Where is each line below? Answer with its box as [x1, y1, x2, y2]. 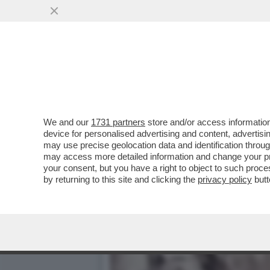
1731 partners [91, 117, 145, 127]
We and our [43, 117, 91, 127]
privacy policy [198, 174, 252, 184]
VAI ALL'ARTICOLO [128, 79, 213, 90]
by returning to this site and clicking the [43, 174, 198, 184]
